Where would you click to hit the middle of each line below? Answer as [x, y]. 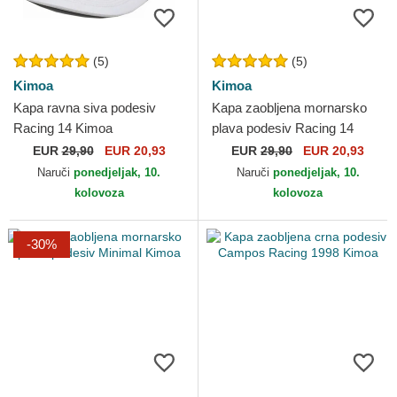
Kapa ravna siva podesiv [85, 108]
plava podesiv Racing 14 [283, 128]
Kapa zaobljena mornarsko [289, 108]
